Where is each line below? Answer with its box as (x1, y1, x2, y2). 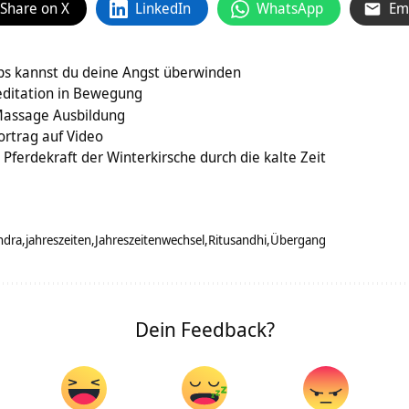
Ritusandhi (208, 231, 267, 249)
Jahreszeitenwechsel (95, 231, 204, 249)
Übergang (270, 231, 326, 249)
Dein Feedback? (134, 315, 275, 343)
